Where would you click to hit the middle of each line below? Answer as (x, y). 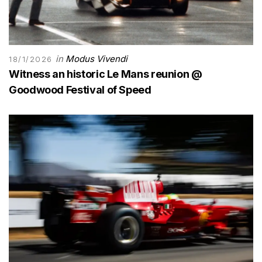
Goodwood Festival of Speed (80, 90)
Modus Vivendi (97, 59)
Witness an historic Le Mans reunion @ (106, 74)
